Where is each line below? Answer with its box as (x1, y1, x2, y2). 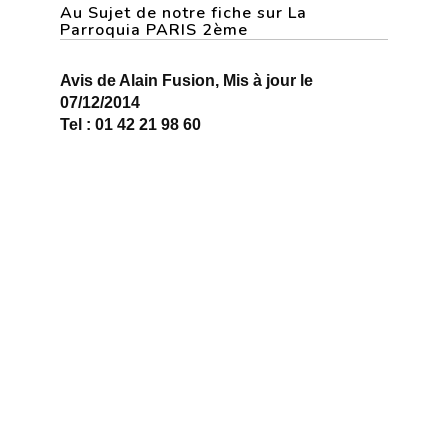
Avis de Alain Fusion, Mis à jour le (60, 72, 313, 89)
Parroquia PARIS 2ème (60, 19, 248, 41)
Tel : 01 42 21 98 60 (60, 116, 201, 133)
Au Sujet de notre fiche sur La (60, 2, 307, 24)
